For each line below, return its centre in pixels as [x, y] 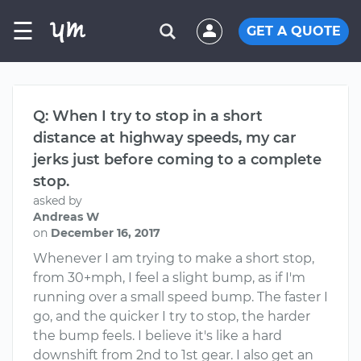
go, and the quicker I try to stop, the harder [172, 316]
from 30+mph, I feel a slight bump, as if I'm [169, 278]
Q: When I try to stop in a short [148, 116]
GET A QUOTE [294, 31]
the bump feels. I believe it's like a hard [158, 336]
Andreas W [66, 217]
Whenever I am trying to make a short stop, [174, 258]
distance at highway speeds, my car [165, 138]
